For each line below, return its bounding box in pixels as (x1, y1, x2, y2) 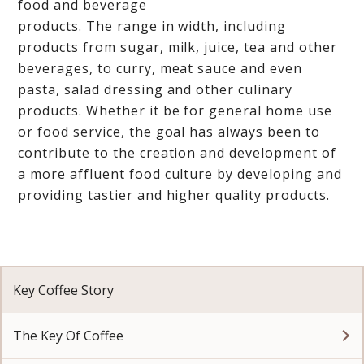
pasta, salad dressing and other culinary (18, 80, 292, 98)
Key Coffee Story (13, 281, 114, 299)
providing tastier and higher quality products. (18, 186, 330, 204)
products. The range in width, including (18, 17, 286, 35)
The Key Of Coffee (13, 327, 123, 344)
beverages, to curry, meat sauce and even (18, 59, 302, 77)
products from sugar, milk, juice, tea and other (18, 38, 337, 56)
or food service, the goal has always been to (18, 123, 320, 141)
